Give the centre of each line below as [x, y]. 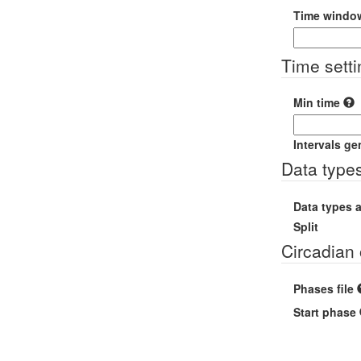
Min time [316, 102]
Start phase [324, 312]
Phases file [323, 288]
